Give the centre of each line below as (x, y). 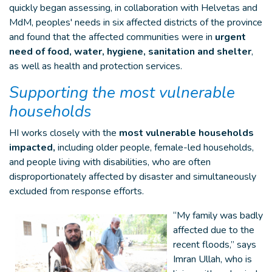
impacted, (32, 148)
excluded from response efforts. (78, 191)
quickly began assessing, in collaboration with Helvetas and (133, 8)
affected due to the (214, 230)
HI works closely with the (64, 133)
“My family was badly (218, 216)
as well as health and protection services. (96, 66)
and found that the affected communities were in (112, 37)
